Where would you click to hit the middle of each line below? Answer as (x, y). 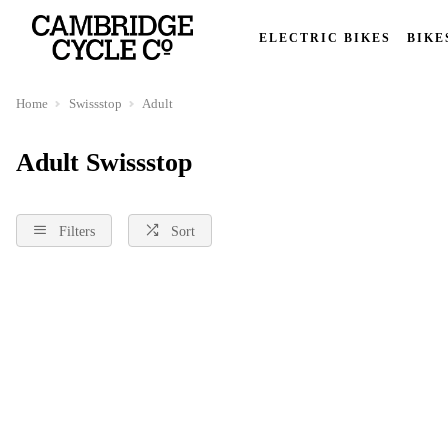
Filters (77, 231)
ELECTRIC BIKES (325, 37)
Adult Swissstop (104, 162)
